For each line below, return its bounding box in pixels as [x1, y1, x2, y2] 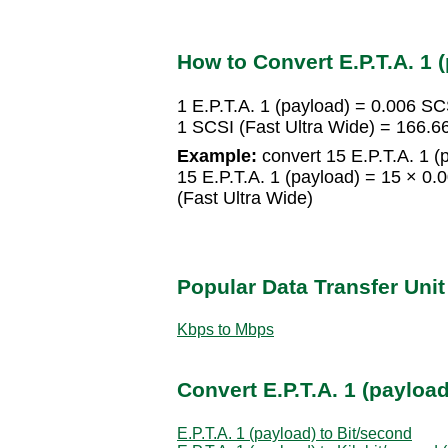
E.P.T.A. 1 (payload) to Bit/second [177, 424, 412, 442]
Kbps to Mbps [177, 320, 274, 338]
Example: [177, 146, 257, 167]
